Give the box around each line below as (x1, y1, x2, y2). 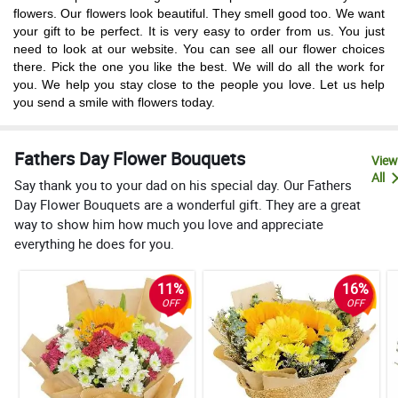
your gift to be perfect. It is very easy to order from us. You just (13, 23, 385, 38)
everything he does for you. (14, 234, 174, 252)
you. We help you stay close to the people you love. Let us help (13, 76, 385, 92)
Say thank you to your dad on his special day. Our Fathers (14, 175, 352, 194)
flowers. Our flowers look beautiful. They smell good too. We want (13, 5, 385, 20)
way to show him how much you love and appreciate (14, 214, 323, 233)
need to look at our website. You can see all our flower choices (13, 41, 385, 56)
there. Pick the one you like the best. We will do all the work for (13, 59, 385, 74)
